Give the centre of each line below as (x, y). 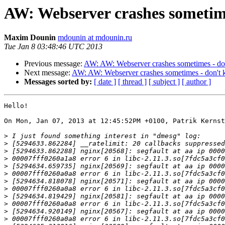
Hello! (16, 106)
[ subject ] (164, 82)
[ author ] (196, 82)
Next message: (48, 73)
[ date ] (105, 82)
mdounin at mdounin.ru (95, 38)
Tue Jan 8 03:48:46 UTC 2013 (53, 47)
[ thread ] (132, 82)
